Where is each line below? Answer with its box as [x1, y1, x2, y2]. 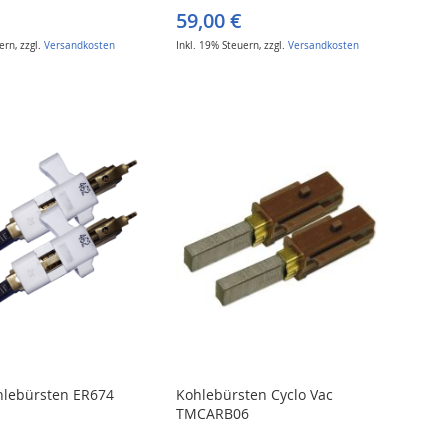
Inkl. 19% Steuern [176, 38, 260, 52]
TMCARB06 [176, 404, 250, 424]
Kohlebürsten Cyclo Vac [176, 385, 334, 405]
